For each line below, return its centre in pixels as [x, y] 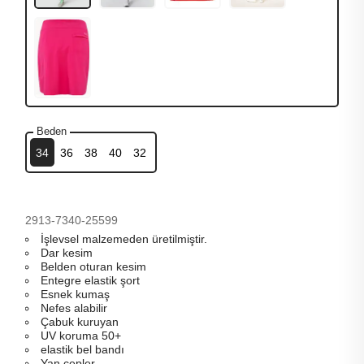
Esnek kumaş [76, 294]
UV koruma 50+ [81, 336]
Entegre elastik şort [91, 280]
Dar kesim [67, 253]
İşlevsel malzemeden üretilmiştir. [124, 239]
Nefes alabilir [74, 308]
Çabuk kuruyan [80, 322]
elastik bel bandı [83, 349]
